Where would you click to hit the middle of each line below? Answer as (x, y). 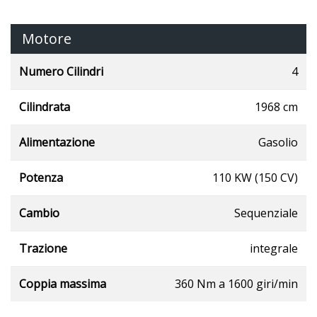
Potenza (41, 177)
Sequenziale (266, 213)
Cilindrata (45, 106)
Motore (47, 38)
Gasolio (278, 142)
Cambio (39, 213)
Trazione (43, 248)
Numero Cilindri (61, 71)
